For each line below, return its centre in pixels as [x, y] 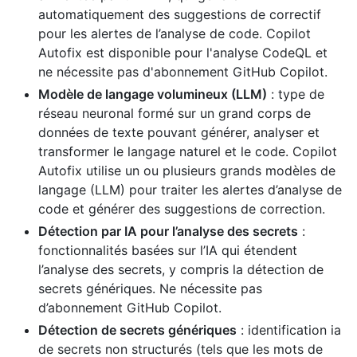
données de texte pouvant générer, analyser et [179, 132]
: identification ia [289, 330]
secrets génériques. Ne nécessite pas [150, 288]
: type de [296, 94]
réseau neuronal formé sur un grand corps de [175, 113]
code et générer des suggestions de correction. [182, 208]
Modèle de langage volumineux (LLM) [153, 94]
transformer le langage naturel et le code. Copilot [188, 151]
